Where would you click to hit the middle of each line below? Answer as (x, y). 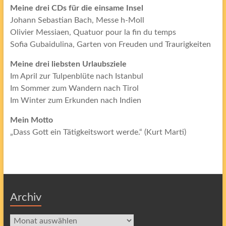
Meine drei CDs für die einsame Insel (76, 8)
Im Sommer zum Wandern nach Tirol (74, 89)
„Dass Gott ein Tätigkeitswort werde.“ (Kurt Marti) (98, 132)
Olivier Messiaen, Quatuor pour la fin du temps (93, 33)
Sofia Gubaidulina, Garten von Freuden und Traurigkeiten (110, 45)
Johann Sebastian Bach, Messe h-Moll (77, 20)
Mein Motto (31, 120)
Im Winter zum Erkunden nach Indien (75, 101)
